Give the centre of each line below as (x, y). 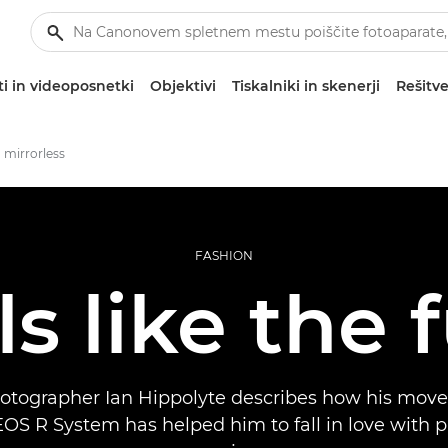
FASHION (224, 255)
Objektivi (182, 86)
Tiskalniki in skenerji (305, 86)
